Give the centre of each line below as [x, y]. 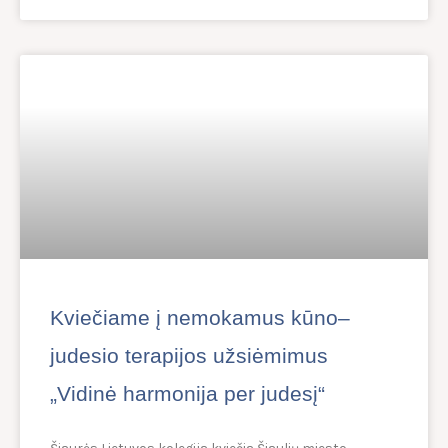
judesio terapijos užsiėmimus [189, 356]
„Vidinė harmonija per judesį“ [187, 394]
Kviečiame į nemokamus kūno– [200, 318]
